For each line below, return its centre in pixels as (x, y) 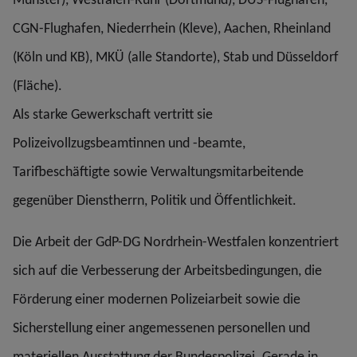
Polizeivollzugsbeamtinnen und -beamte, (129, 143)
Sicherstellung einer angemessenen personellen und (161, 328)
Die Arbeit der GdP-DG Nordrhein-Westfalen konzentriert (176, 242)
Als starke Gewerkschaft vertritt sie (113, 114)
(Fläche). (37, 86)
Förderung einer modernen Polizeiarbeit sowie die (157, 299)
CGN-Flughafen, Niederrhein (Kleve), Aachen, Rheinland (172, 28)
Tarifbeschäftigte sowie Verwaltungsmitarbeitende (158, 172)
